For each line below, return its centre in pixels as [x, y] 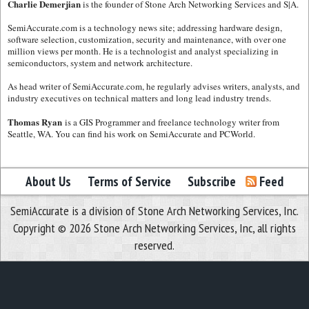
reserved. [154, 245]
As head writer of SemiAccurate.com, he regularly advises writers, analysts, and [154, 86]
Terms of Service [129, 181]
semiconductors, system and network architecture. [100, 62]
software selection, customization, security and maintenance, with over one [147, 39]
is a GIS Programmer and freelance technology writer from [171, 122]
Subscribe [212, 181]
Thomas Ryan [35, 121]
